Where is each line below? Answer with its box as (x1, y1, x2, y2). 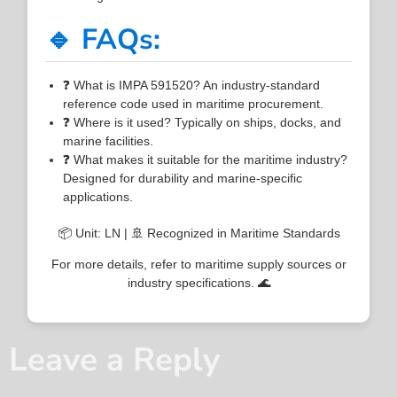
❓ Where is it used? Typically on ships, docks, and (63, 114, 342, 129)
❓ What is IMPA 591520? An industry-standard (63, 77, 321, 92)
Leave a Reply (9, 338, 220, 383)
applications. (63, 189, 134, 204)
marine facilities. (63, 133, 154, 148)
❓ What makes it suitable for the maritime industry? (63, 152, 348, 167)
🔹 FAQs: (45, 19, 161, 58)
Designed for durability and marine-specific (63, 170, 303, 185)
